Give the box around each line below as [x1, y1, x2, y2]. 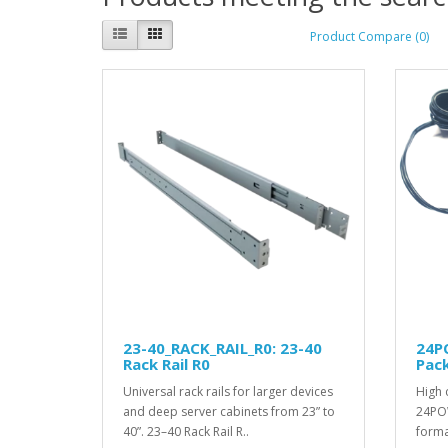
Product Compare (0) [310, 28, 429, 46]
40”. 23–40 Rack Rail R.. [123, 423, 249, 441]
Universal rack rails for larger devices [123, 383, 333, 401]
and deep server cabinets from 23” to [123, 403, 335, 421]
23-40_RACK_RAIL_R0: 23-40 [123, 338, 322, 359]
